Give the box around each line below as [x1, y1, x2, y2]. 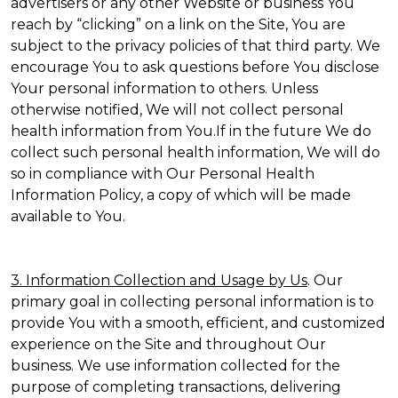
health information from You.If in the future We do [11, 123, 371, 139]
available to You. [11, 208, 125, 225]
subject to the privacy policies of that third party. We [11, 37, 380, 54]
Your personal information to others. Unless [11, 80, 318, 97]
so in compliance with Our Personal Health [11, 165, 314, 182]
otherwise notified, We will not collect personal [11, 101, 344, 118]
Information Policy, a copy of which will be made [11, 187, 351, 203]
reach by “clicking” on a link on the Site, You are [11, 16, 346, 33]
